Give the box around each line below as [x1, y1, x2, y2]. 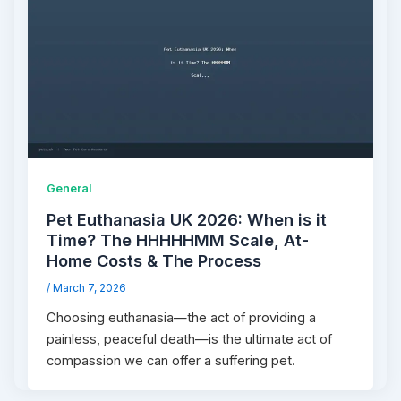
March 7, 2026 [53, 281, 127, 294]
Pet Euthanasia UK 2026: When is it [47, 209, 328, 229]
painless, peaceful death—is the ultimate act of [47, 330, 333, 347]
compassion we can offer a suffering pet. [47, 352, 296, 369]
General [47, 182, 93, 196]
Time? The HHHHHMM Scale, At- [47, 229, 310, 250]
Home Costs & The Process [47, 250, 262, 270]
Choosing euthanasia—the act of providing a [47, 309, 317, 326]
